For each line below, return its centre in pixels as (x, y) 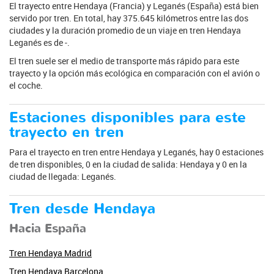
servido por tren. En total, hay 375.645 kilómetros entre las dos (129, 18)
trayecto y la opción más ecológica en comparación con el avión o (135, 73)
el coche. (26, 85)
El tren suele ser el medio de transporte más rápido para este (124, 61)
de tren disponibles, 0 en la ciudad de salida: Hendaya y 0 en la (128, 164)
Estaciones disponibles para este (128, 117)
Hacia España (48, 228)
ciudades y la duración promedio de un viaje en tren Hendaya (125, 30)
